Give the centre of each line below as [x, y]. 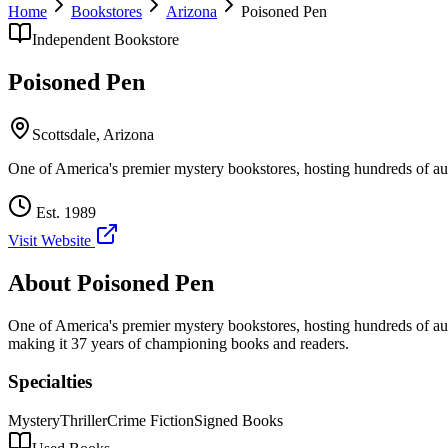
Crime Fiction [150, 421]
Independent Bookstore [105, 39]
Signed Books [238, 421]
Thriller [83, 421]
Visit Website [51, 240]
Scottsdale [64, 134]
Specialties [50, 382]
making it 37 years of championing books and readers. [178, 343]
